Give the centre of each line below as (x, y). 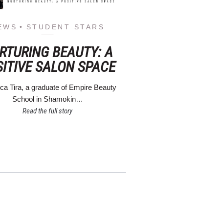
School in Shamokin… (47, 99)
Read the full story (48, 111)
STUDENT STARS (66, 27)
